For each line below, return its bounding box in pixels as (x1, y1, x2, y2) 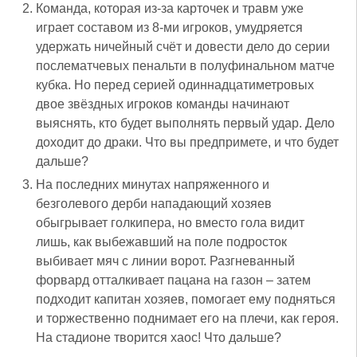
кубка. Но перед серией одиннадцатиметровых (36, 78, 314, 92)
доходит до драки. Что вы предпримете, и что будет (36, 135, 339, 150)
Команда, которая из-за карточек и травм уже (36, 2, 304, 16)
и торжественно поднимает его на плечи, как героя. (36, 312, 339, 326)
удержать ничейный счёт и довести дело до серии (36, 40, 330, 54)
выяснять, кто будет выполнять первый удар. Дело (36, 116, 335, 131)
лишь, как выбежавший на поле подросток (36, 235, 287, 249)
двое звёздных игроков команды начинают (36, 97, 289, 112)
